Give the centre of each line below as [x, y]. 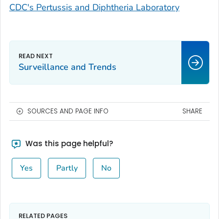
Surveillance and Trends [67, 67]
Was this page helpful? [68, 144]
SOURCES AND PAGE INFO [68, 111]
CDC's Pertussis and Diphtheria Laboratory [94, 8]
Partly [67, 168]
